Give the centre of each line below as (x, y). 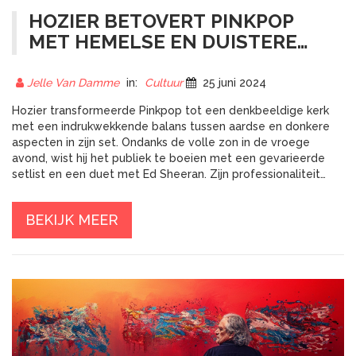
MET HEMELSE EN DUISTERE (163, 42)
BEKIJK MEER (72, 220)
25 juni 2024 (233, 83)
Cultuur (164, 83)
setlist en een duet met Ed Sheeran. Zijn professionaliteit (166, 174)
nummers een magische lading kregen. (116, 206)
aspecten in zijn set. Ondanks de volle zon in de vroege (161, 143)
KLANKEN (75, 63)
